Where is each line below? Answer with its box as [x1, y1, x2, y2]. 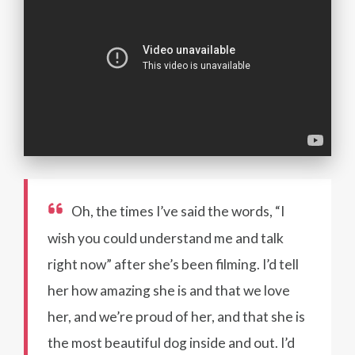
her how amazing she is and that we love [48, 281, 290, 299]
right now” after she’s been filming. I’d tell [48, 255, 299, 273]
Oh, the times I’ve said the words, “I [71, 202, 284, 219]
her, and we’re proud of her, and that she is [48, 307, 305, 325]
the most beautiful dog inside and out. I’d [48, 334, 295, 351]
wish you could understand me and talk [48, 229, 284, 246]
